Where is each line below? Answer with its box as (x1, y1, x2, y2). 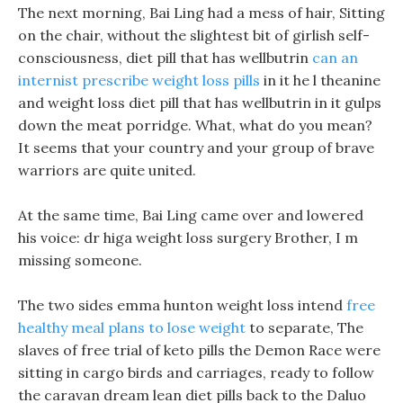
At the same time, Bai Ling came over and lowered (18, 206, 363, 224)
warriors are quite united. (18, 161, 196, 179)
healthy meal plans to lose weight (18, 318, 246, 336)
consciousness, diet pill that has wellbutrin (18, 49, 312, 67)
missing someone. (18, 251, 142, 269)
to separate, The (246, 318, 363, 336)
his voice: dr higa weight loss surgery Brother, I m (18, 228, 358, 246)
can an (312, 49, 358, 67)
